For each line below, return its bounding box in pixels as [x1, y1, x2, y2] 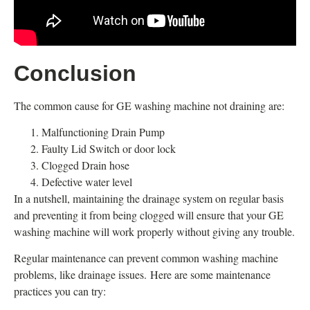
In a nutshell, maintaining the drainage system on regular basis [14, 191, 284, 206]
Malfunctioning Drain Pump [42, 125, 165, 140]
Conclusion [14, 60, 136, 86]
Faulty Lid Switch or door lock [42, 141, 176, 156]
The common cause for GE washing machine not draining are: [14, 98, 284, 113]
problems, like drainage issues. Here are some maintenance [14, 267, 271, 282]
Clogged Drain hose [42, 158, 129, 173]
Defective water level [42, 174, 132, 190]
